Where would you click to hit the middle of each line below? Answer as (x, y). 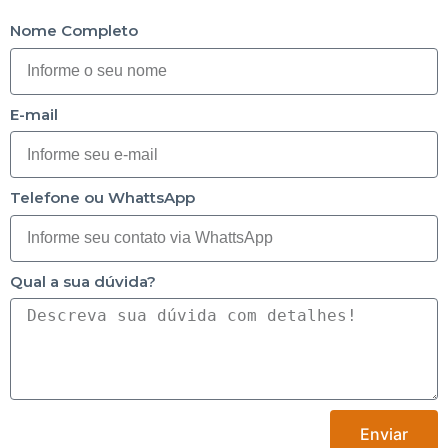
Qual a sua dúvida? (83, 281)
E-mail (34, 114)
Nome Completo (74, 31)
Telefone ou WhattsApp (102, 198)
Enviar (384, 433)
